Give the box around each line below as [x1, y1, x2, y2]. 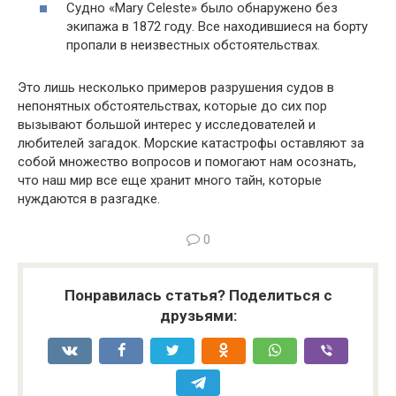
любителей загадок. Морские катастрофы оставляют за [18, 135, 364, 151]
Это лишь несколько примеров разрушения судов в [18, 80, 334, 95]
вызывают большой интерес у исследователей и [18, 117, 316, 133]
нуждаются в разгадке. [18, 191, 160, 207]
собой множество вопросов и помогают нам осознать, [18, 154, 356, 170]
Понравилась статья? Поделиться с [64, 286, 332, 304]
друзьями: [159, 307, 237, 324]
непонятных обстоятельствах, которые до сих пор [18, 98, 327, 114]
